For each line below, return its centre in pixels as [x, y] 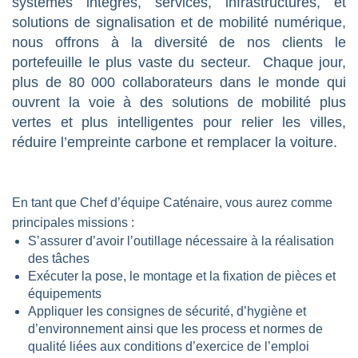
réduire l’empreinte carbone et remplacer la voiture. [175, 142]
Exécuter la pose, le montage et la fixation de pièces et [182, 276]
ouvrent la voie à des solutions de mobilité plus [179, 102]
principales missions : [73, 223]
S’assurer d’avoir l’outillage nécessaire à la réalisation [181, 241]
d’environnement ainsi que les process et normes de [175, 329]
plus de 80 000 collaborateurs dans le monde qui [179, 82]
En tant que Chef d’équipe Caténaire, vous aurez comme [172, 203]
